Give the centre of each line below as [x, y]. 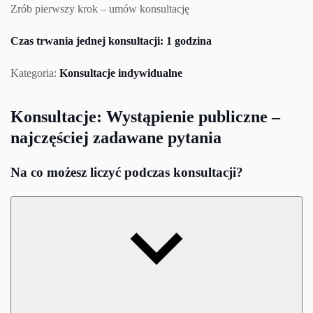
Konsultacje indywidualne [121, 73]
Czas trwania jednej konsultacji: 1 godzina [111, 41]
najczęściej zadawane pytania [116, 138]
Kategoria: [35, 73]
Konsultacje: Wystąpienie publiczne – [145, 117]
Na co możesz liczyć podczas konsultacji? [127, 173]
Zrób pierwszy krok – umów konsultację [100, 9]
